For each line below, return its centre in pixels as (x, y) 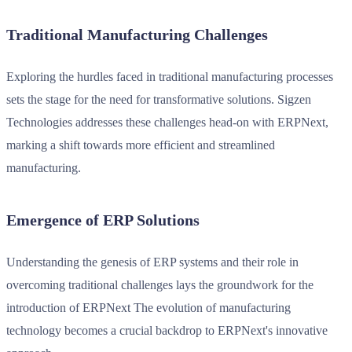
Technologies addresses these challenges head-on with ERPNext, (167, 122)
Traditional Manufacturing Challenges (137, 34)
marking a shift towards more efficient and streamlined (141, 145)
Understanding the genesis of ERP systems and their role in (152, 262)
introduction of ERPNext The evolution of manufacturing (148, 307)
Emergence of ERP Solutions (103, 220)
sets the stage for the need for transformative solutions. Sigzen (159, 99)
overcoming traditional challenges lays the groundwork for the (160, 284)
